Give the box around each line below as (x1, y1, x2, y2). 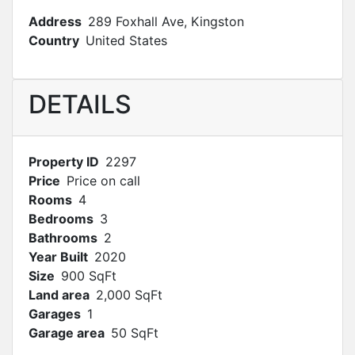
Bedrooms (29, 211, 94, 227)
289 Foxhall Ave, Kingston (88, 13, 244, 29)
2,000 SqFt (96, 287, 162, 303)
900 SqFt (61, 268, 116, 284)
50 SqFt (111, 325, 158, 341)
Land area (29, 287, 90, 303)
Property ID (29, 154, 99, 170)
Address (29, 13, 82, 29)
